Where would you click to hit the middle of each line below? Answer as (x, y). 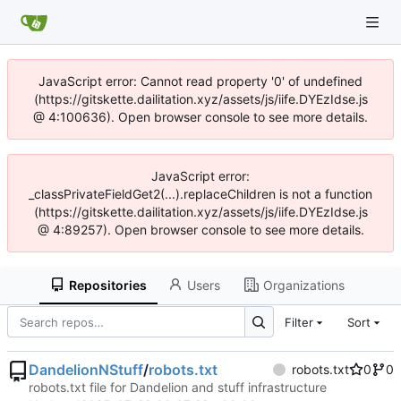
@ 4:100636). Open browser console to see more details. (200, 117)
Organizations (303, 285)
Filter (299, 322)
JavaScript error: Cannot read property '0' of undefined (200, 81)
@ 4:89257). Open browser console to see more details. (200, 230)
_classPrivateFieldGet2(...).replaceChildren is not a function (200, 194)
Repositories (108, 285)
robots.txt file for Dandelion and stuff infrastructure (178, 388)
